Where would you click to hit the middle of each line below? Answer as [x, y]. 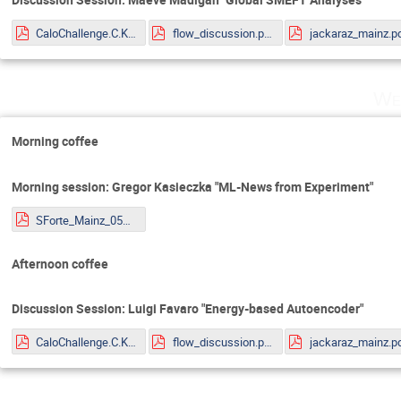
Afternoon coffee [60, 264]
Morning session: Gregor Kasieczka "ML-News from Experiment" [192, 186]
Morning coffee [55, 141]
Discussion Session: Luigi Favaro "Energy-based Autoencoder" [188, 309]
